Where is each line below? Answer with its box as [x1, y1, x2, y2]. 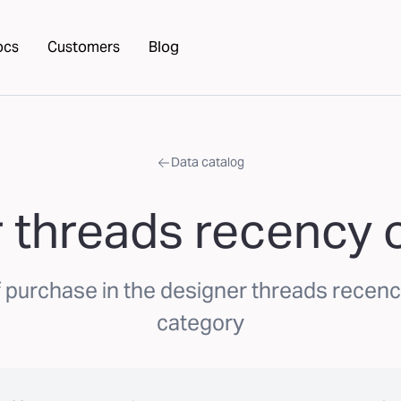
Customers [47, 38, 120, 56]
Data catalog [171, 154, 244, 170]
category [157, 309, 244, 337]
